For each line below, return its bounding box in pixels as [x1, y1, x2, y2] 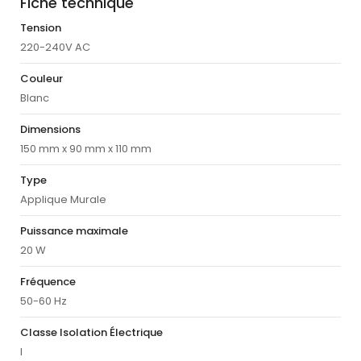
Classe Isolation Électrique [20, 325, 163, 341]
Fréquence [20, 274, 76, 290]
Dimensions [20, 122, 81, 138]
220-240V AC [20, 39, 90, 56]
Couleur [20, 71, 63, 87]
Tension [20, 20, 61, 36]
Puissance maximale [20, 223, 128, 239]
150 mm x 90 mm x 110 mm [20, 141, 151, 157]
